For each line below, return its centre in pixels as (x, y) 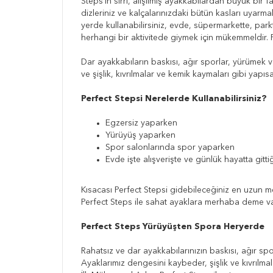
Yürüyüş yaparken (140, 136)
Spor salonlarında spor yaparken (170, 148)
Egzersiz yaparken (141, 123)
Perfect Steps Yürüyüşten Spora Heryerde (173, 227)
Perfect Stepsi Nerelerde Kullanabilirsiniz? (174, 99)
